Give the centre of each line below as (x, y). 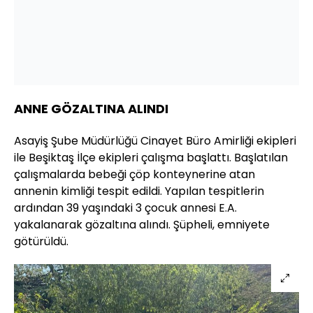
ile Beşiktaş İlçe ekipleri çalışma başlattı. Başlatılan (151, 158)
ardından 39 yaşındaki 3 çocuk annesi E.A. (125, 208)
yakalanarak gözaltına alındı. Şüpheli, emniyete (142, 225)
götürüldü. (41, 242)
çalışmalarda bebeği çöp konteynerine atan (134, 175)
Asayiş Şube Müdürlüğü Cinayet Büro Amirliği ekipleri (155, 141)
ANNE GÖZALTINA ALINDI (91, 109)
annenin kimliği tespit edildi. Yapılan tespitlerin (139, 191)
